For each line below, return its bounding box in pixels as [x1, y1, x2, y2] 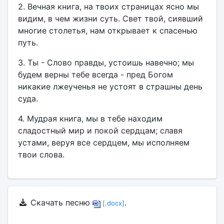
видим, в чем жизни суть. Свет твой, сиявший [17, 13, 203, 23]
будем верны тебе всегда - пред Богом [17, 69, 173, 79]
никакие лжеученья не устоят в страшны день [17, 81, 202, 91]
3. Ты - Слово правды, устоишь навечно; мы [17, 57, 194, 67]
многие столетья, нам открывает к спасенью [17, 25, 197, 35]
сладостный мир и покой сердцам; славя [17, 125, 182, 135]
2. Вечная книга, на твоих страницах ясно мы [17, 1, 199, 11]
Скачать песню [27, 197, 92, 207]
